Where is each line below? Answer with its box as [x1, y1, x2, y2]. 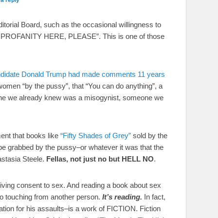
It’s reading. [102, 192, 142, 201]
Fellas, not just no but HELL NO [46, 154, 154, 163]
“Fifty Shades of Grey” [60, 131, 131, 140]
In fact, [142, 192, 165, 201]
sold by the [131, 131, 167, 140]
